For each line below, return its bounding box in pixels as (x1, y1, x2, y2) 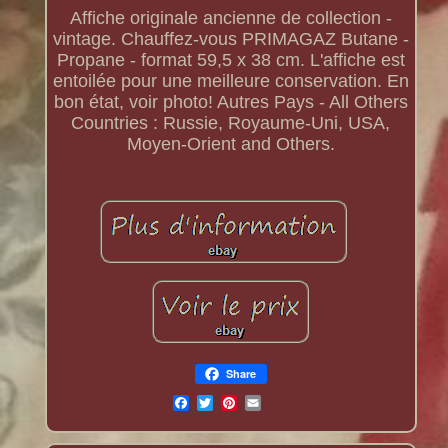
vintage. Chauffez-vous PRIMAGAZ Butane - (52, 29, 409, 50)
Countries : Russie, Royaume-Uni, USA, (71, 113, 391, 134)
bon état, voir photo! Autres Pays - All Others (53, 92, 408, 113)
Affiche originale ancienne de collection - (69, 8, 392, 29)
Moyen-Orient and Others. (126, 134, 335, 155)
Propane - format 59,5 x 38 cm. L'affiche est (56, 50, 405, 71)
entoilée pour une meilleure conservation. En (52, 71, 409, 92)
